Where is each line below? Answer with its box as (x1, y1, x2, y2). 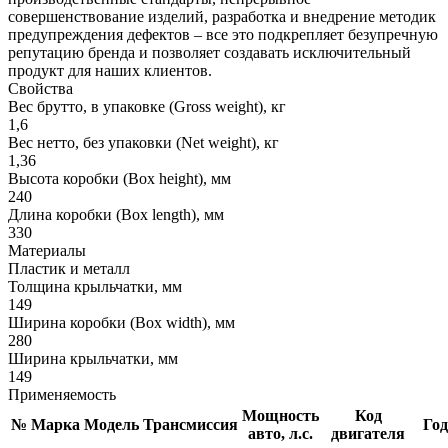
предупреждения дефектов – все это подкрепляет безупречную (8, 25, 438, 43)
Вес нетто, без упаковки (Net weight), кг (8, 133, 279, 151)
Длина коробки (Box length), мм (8, 205, 224, 223)
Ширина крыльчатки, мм (8, 349, 178, 367)
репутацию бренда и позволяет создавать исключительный (8, 43, 411, 61)
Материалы (8, 241, 86, 259)
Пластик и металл (8, 259, 130, 277)
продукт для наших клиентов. (8, 61, 212, 79)
